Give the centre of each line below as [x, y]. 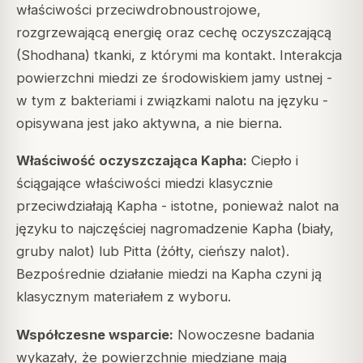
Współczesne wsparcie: [95, 334]
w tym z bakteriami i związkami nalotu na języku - [172, 101]
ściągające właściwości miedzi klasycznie [145, 184]
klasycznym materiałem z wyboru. [124, 297]
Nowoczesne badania [244, 334]
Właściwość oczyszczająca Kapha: [132, 161]
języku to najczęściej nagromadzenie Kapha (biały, [175, 229]
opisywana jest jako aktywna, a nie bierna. [149, 124]
